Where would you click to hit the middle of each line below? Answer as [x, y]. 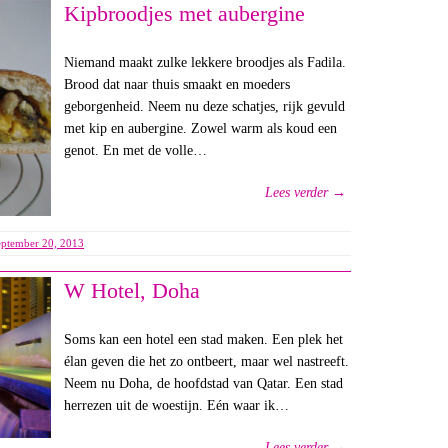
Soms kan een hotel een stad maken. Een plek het [203, 339]
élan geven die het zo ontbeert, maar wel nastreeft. [206, 361]
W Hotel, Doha [131, 290]
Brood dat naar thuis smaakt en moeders [176, 85]
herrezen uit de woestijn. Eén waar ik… [176, 405]
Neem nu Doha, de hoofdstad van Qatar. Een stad [203, 383]
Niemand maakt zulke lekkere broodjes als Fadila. [204, 63]
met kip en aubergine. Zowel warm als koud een [200, 129]
